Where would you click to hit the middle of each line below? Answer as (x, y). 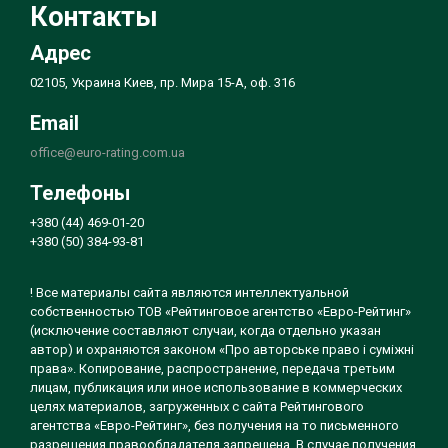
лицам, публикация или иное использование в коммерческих (216, 387)
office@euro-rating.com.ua (107, 152)
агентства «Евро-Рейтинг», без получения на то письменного (214, 425)
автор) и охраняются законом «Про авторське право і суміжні (222, 349)
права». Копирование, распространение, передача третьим (212, 368)
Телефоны (80, 193)
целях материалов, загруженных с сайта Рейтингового (197, 406)
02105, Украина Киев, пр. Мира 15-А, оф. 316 (162, 82)
